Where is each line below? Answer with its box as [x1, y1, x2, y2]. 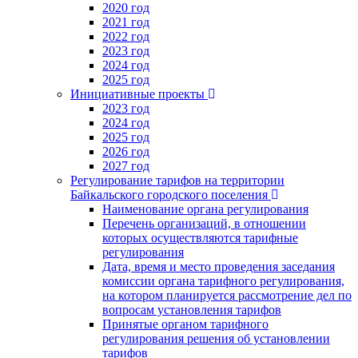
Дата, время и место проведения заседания [102, 259, 335, 273]
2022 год [102, 29, 149, 43]
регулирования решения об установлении [102, 331, 330, 345]
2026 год [102, 144, 149, 158]
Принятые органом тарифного [102, 316, 268, 331]
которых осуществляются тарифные [102, 230, 298, 245]
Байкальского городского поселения [70, 187, 268, 201]
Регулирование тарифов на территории [70, 173, 284, 187]
